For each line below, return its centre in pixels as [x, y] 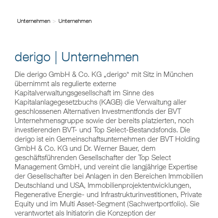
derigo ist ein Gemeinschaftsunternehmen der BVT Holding [107, 138]
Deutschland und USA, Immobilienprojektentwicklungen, [103, 185]
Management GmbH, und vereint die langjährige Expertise [106, 166]
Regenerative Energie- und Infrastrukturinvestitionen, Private [108, 194]
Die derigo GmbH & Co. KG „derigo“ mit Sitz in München [104, 74]
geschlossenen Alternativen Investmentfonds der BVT [98, 111]
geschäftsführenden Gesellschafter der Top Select [93, 157]
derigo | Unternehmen [77, 56]
